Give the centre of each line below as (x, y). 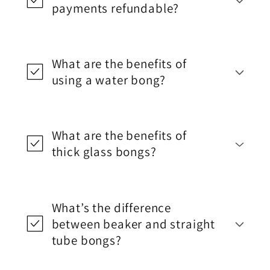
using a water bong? (108, 80)
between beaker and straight (133, 224)
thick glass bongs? (104, 152)
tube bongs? (86, 240)
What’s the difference (111, 207)
